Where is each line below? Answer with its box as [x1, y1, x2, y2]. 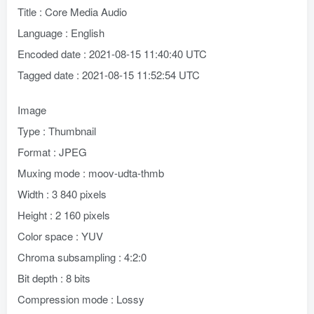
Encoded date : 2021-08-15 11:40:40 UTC [18, 46, 207, 61]
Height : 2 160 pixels [18, 207, 110, 222]
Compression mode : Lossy [18, 292, 144, 306]
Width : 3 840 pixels [18, 186, 107, 201]
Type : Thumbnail [18, 123, 96, 138]
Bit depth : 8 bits [18, 271, 90, 285]
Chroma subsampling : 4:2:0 [18, 250, 146, 264]
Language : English [18, 25, 104, 40]
